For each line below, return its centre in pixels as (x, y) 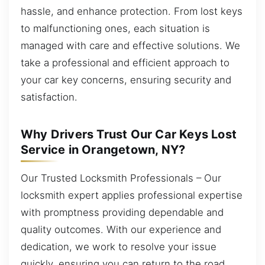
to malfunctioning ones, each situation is (115, 28)
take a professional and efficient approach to (125, 62)
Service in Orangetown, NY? (103, 150)
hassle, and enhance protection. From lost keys (132, 11)
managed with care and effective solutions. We (130, 45)
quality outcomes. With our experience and (121, 229)
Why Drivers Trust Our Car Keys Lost (129, 134)
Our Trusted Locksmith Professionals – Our (121, 178)
